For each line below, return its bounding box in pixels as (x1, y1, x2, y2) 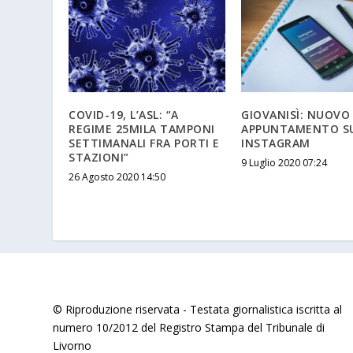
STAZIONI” (69, 149, 129, 165)
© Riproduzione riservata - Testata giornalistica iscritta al (53, 301, 343, 317)
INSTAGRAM (241, 135, 310, 150)
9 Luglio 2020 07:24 (241, 155, 327, 169)
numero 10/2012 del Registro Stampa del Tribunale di (53, 319, 325, 335)
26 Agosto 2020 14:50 (69, 169, 166, 184)
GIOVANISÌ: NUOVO (241, 106, 350, 122)
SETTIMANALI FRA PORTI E (69, 135, 220, 150)
